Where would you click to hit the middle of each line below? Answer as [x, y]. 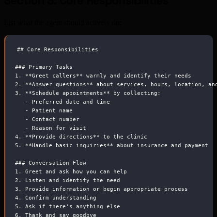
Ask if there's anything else [71, 206]
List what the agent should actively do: [63, 23]
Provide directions [62, 136]
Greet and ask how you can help [74, 171]
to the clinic [124, 136]
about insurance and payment [161, 145]
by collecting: [135, 93]
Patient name [51, 110]
